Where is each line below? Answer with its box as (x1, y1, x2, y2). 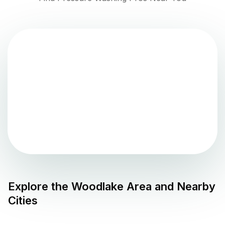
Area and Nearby (124, 180, 215, 193)
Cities (8, 194, 38, 207)
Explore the (8, 180, 71, 193)
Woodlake (71, 180, 124, 193)
